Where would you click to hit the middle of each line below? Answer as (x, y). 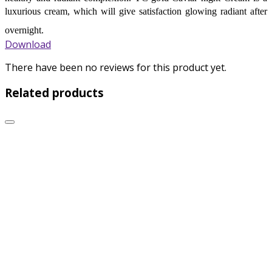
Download (28, 44)
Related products (54, 93)
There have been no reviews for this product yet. (116, 67)
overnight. (24, 30)
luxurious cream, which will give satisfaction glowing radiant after (136, 11)
